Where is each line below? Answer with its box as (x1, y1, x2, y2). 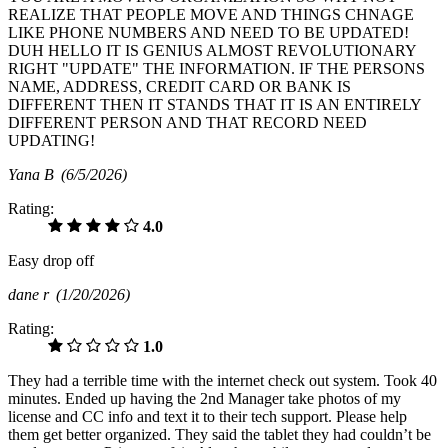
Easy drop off (8, 252, 94, 270)
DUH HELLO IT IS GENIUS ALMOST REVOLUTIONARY (8, 42, 416, 60)
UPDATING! (8, 132, 95, 150)
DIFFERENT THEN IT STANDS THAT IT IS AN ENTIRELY (8, 96, 421, 114)
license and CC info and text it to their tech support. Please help (8, 408, 407, 426)
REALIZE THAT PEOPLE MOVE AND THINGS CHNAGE (8, 6, 414, 24)
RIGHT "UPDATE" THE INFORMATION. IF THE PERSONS (8, 60, 425, 78)
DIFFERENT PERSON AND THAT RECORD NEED (8, 114, 367, 132)
